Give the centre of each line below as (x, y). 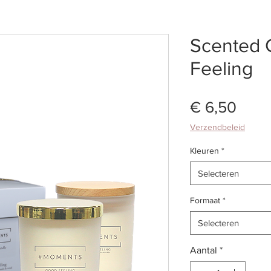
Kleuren (204, 151)
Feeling (221, 68)
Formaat (205, 201)
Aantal (204, 250)
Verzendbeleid (217, 127)
